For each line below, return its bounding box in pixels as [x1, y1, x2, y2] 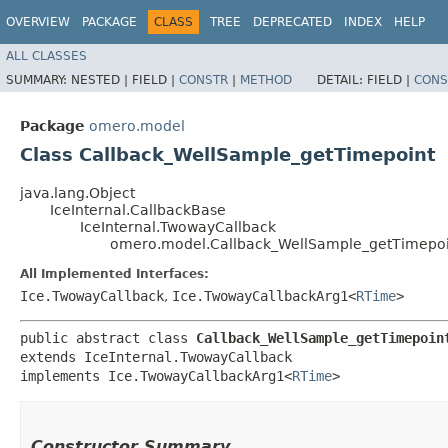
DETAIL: [317, 72, 367, 87]
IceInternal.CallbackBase [50, 201, 226, 218]
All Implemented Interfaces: [20, 266, 209, 281]
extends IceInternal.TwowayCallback [20, 348, 292, 365]
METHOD [240, 72, 292, 87]
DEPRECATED [253, 15, 332, 29]
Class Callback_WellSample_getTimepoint [20, 143, 436, 165]
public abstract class [20, 329, 196, 346]
